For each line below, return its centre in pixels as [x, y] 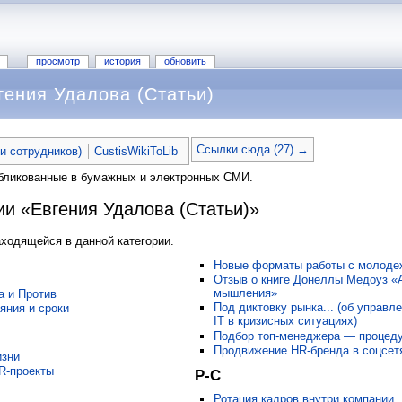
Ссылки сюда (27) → [252, 149]
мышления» [245, 293]
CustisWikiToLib [136, 151]
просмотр [57, 61]
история [122, 61]
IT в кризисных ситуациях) [285, 321]
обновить [186, 61]
